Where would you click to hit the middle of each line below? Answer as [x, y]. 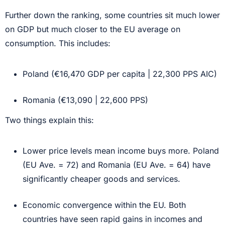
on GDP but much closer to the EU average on [93, 29]
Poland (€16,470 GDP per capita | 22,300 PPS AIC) [120, 74]
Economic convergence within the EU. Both [104, 205]
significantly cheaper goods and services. [101, 179]
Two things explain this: [49, 120]
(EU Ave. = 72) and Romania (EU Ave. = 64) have [117, 165]
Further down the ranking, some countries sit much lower [113, 15]
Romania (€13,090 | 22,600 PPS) [85, 100]
